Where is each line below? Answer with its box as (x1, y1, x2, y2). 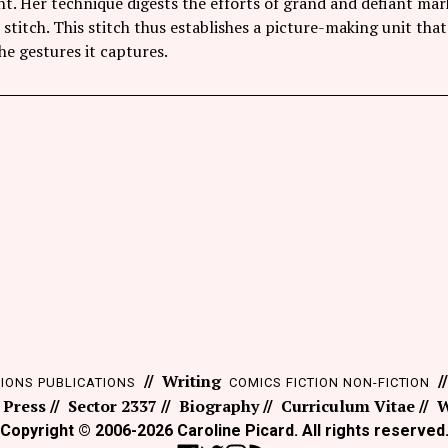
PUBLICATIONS (38, 374, 136, 390)
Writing (162, 369, 221, 392)
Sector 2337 (68, 394, 157, 417)
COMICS (229, 374, 282, 390)
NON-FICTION (342, 374, 431, 390)
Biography (179, 394, 259, 417)
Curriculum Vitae (281, 394, 415, 417)
